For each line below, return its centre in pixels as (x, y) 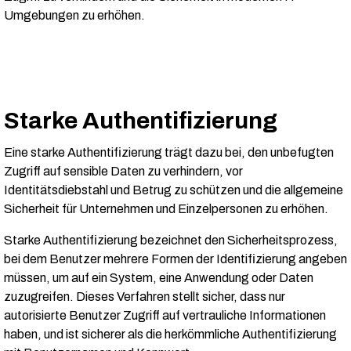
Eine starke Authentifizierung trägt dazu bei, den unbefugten (169, 153)
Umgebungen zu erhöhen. (76, 16)
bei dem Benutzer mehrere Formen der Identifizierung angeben (175, 259)
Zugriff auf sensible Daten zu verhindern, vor (123, 172)
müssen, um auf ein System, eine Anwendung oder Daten (159, 278)
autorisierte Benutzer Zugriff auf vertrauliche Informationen (165, 316)
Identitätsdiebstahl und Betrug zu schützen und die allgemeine (174, 190)
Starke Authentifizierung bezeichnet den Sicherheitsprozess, (171, 241)
